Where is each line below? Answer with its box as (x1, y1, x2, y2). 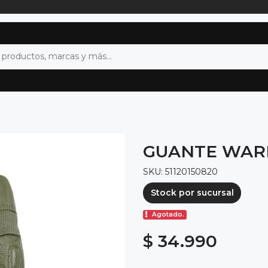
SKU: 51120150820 (143, 166, 218, 177)
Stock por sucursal (150, 187, 234, 198)
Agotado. (152, 211, 185, 219)
